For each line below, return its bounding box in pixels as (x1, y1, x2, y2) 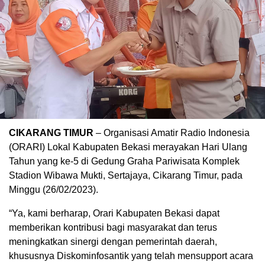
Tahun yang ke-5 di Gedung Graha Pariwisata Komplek (9, 156, 240, 166)
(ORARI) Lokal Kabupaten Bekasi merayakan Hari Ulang (9, 141, 247, 152)
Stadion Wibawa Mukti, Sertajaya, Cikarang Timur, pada (9, 170, 243, 180)
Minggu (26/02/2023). (9, 184, 98, 195)
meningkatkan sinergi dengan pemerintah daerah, (9, 236, 217, 247)
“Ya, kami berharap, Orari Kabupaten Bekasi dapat (9, 208, 219, 218)
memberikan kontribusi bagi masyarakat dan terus (9, 222, 217, 232)
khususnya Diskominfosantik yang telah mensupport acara (9, 250, 253, 261)
